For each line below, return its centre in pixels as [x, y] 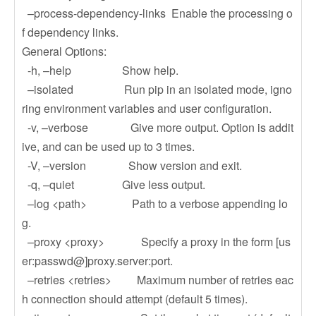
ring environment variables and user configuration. [147, 108]
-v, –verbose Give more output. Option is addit [158, 127]
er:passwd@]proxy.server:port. [97, 261]
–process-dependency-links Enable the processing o [157, 13]
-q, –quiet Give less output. [114, 184]
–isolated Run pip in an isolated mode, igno [157, 89]
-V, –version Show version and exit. [132, 165]
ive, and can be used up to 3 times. [108, 146]
